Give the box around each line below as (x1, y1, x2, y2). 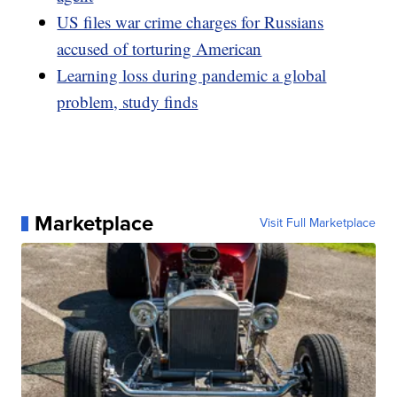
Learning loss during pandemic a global (57, 64, 327, 87)
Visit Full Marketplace (259, 214, 376, 233)
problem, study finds (57, 90, 198, 113)
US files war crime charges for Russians (57, 11, 324, 34)
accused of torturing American (57, 37, 262, 60)
